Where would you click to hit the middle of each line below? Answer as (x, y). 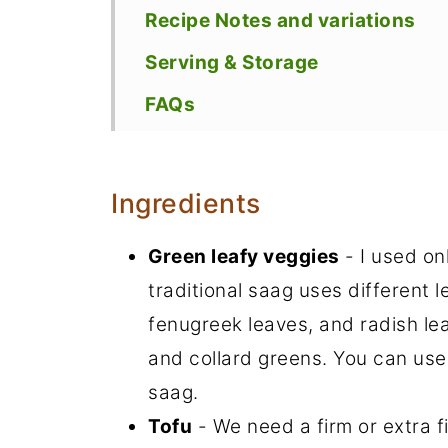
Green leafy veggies (244, 256)
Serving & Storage (232, 62)
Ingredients (186, 202)
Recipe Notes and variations (280, 20)
